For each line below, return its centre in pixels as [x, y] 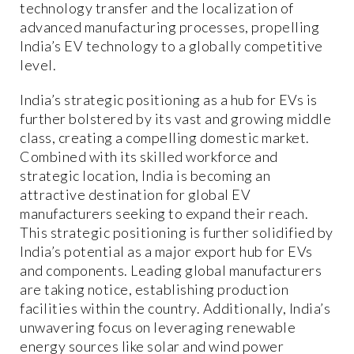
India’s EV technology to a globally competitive [171, 46]
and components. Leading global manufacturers [171, 271]
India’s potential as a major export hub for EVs [166, 252]
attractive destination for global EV [135, 195]
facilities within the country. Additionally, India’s [175, 309]
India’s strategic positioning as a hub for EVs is [169, 100]
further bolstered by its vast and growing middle [175, 119]
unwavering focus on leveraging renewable [158, 328]
